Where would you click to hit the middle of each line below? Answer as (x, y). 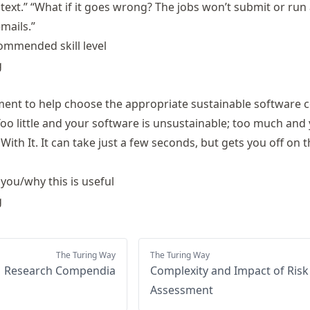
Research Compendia (60, 271)
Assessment (182, 290)
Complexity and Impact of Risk (229, 271)
